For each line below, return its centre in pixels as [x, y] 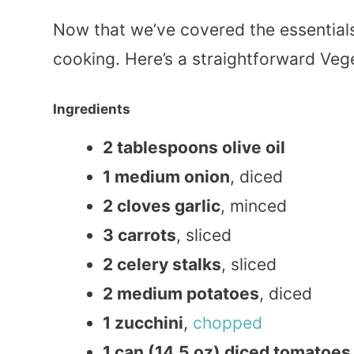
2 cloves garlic [162, 206]
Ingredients [92, 109]
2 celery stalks [162, 265]
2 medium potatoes [181, 294]
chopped [228, 323]
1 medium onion [166, 177]
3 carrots [139, 235]
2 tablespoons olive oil [194, 148]
